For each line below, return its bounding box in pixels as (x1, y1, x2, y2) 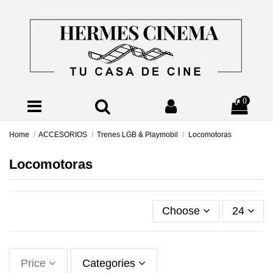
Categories (82, 257, 138, 269)
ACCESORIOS (38, 130, 88, 139)
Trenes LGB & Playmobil (97, 130, 179, 139)
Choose (161, 204, 200, 217)
